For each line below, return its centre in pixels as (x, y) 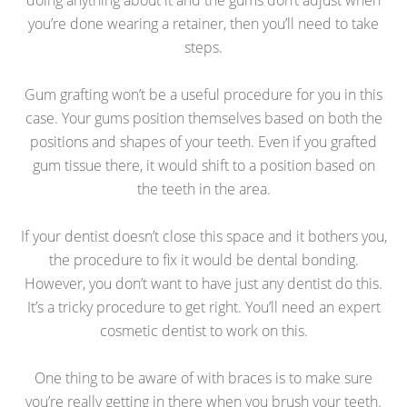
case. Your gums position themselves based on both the (203, 118)
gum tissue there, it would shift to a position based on (203, 165)
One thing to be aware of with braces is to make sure (203, 377)
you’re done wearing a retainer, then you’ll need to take (203, 23)
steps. (203, 47)
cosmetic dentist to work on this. (203, 330)
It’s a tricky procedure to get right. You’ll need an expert (203, 307)
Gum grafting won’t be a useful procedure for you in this (203, 94)
